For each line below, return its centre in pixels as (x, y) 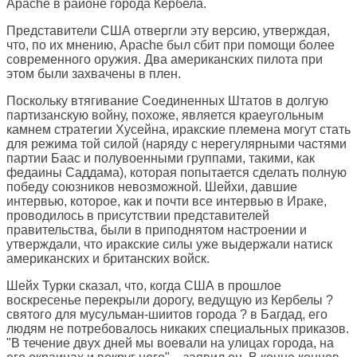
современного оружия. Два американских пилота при (165, 60)
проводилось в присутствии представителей (138, 216)
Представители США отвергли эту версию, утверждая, (168, 31)
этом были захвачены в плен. (94, 74)
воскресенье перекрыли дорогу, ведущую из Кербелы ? (170, 300)
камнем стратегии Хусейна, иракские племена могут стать (178, 130)
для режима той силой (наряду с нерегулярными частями (177, 144)
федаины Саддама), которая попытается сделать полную (177, 173)
